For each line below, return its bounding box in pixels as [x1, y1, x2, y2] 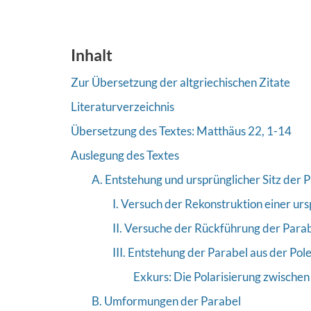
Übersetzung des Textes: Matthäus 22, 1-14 [71, 123, 292, 138]
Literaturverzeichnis [71, 99, 174, 114]
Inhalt [71, 44, 112, 65]
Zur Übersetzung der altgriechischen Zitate [71, 74, 290, 90]
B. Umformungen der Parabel [92, 293, 241, 308]
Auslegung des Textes [71, 147, 179, 162]
